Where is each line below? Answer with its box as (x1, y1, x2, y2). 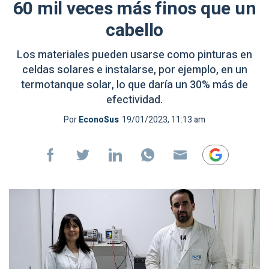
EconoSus (79, 113, 119, 126)
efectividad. (106, 92, 163, 108)
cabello (105, 17, 164, 44)
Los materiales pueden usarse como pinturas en (17, 47, 252, 63)
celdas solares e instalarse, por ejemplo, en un (22, 62, 247, 78)
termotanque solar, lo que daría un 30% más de (21, 77, 248, 93)
